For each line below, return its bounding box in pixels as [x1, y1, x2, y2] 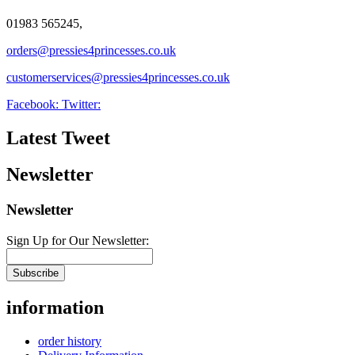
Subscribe [13, 267, 59, 280]
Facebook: [6, 97, 62, 111]
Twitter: [62, 97, 101, 111]
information [6, 296, 104, 318]
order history [38, 334, 101, 348]
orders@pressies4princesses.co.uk [6, 43, 176, 57]
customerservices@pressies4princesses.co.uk [6, 70, 230, 84]
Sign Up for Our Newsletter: [6, 234, 149, 248]
